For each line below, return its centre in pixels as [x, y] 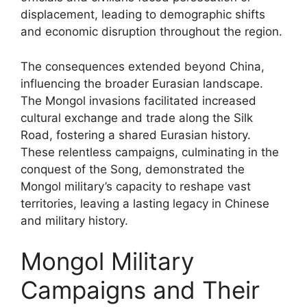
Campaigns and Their [140, 290]
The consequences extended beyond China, [143, 66]
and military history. [74, 220]
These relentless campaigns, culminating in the [150, 152]
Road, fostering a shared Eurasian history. [136, 135]
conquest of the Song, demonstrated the [133, 169]
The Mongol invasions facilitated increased [138, 100]
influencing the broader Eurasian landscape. [142, 83]
